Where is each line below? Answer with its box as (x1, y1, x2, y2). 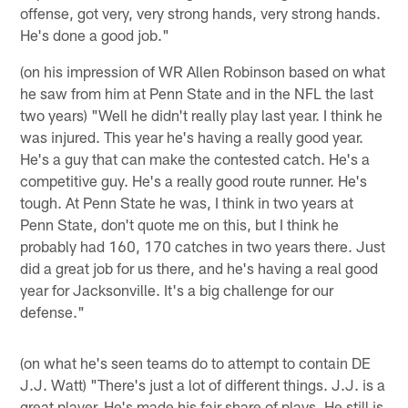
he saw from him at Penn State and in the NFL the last (20, 84, 374, 103)
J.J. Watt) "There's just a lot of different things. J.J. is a (20, 375, 386, 394)
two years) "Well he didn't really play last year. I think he (20, 106, 383, 125)
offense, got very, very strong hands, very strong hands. (20, 4, 382, 23)
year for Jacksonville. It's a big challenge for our (20, 280, 334, 300)
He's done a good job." (20, 25, 170, 45)
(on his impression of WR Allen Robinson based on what (20, 62, 386, 81)
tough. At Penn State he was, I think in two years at (20, 193, 354, 212)
